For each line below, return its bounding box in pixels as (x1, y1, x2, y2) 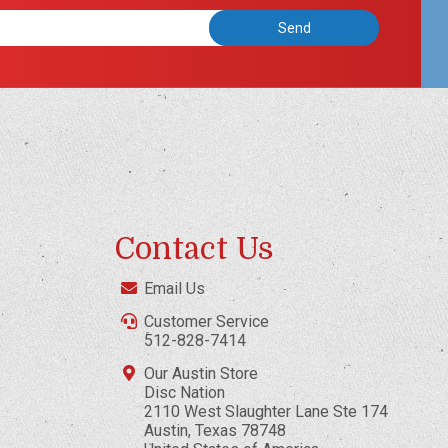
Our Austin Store (144, 363, 259, 383)
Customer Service (144, 311, 270, 331)
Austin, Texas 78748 (144, 420, 287, 440)
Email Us (144, 278, 206, 298)
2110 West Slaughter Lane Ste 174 (144, 401, 389, 421)
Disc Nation (144, 382, 226, 402)
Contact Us (114, 231, 275, 266)
